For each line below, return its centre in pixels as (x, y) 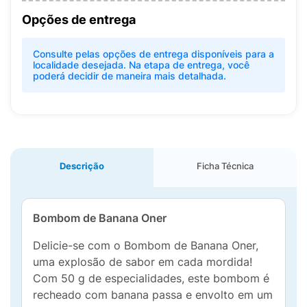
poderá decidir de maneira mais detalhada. (130, 76)
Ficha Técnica (225, 166)
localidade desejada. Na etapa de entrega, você (141, 65)
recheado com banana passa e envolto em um (153, 295)
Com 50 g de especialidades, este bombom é (151, 278)
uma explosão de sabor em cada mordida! (143, 262)
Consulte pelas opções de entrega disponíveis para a (153, 54)
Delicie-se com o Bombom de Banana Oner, (146, 245)
